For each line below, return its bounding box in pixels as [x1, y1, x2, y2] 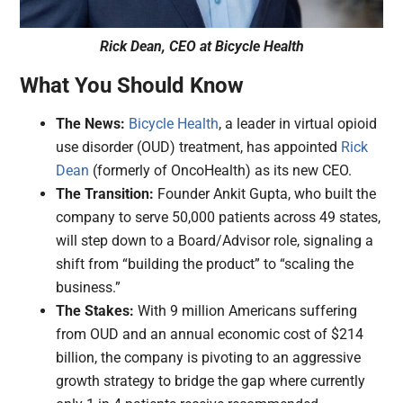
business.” [56, 278, 121, 296]
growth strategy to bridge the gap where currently [56, 372, 366, 390]
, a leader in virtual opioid [219, 114, 378, 132]
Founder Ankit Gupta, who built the [154, 184, 377, 202]
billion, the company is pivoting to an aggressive [56, 348, 362, 366]
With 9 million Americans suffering [134, 301, 358, 319]
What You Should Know [20, 72, 245, 98]
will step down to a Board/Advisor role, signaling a [56, 231, 374, 249]
